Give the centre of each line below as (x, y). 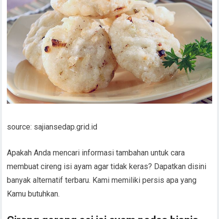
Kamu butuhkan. (33, 194)
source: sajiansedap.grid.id (52, 127)
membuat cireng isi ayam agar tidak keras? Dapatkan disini (107, 166)
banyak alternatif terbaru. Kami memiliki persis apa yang (102, 180)
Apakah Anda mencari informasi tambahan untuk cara (96, 153)
